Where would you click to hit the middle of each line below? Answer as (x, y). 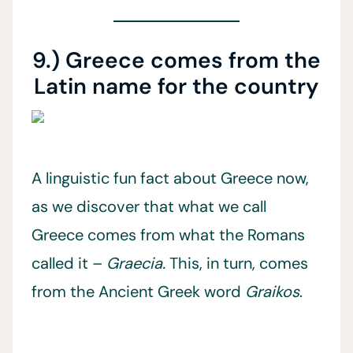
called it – (69, 263)
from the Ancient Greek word (138, 292)
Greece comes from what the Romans (168, 235)
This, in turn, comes (237, 263)
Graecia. (136, 263)
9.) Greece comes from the (176, 60)
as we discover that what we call (149, 206)
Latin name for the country (176, 86)
